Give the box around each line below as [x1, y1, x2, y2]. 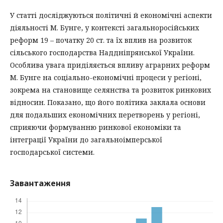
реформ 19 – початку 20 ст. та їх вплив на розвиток [10, 35, 192, 45]
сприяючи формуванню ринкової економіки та [10, 122, 181, 132]
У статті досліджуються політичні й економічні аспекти [10, 10, 212, 20]
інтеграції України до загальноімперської [10, 134, 162, 144]
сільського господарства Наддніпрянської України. [10, 47, 195, 57]
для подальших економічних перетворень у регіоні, [10, 110, 200, 119]
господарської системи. [10, 147, 95, 157]
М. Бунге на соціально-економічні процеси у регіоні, [10, 72, 202, 82]
